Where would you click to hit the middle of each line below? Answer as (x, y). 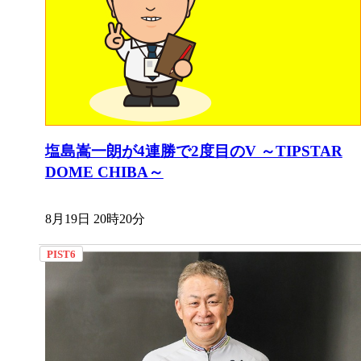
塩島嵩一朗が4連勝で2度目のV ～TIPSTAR (193, 151)
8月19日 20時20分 (95, 218)
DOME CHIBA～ (104, 172)
